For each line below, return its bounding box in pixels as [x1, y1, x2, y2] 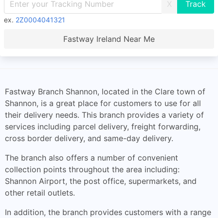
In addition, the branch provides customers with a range [5, 207, 211, 217]
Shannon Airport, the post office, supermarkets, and [5, 176, 197, 186]
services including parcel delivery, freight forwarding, [5, 122, 200, 131]
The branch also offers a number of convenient [5, 153, 178, 163]
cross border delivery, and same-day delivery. [5, 133, 173, 143]
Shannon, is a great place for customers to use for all [5, 98, 201, 108]
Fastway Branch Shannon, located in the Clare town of [5, 87, 205, 96]
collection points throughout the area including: [5, 164, 180, 174]
